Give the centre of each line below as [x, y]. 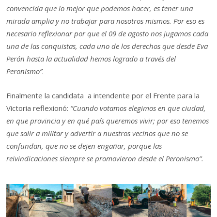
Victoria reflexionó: [39, 108]
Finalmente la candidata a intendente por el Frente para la [103, 96]
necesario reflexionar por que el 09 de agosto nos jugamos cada [108, 33]
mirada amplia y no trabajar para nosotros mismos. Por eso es [106, 21]
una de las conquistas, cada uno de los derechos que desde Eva [107, 46]
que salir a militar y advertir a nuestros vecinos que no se [97, 133]
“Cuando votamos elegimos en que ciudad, [138, 108]
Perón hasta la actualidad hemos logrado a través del [91, 58]
